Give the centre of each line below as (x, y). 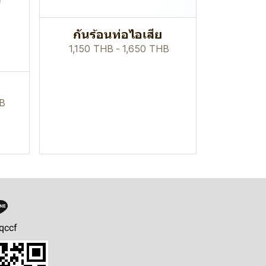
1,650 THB (145, 48)
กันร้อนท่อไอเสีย (118, 34)
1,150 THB (91, 48)
